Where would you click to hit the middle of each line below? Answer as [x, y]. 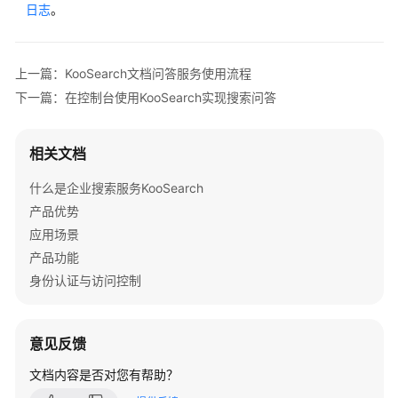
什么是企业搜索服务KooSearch [116, 188]
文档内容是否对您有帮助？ [104, 374]
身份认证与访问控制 [85, 280]
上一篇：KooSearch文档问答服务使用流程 [133, 73]
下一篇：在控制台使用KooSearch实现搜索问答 [146, 97]
